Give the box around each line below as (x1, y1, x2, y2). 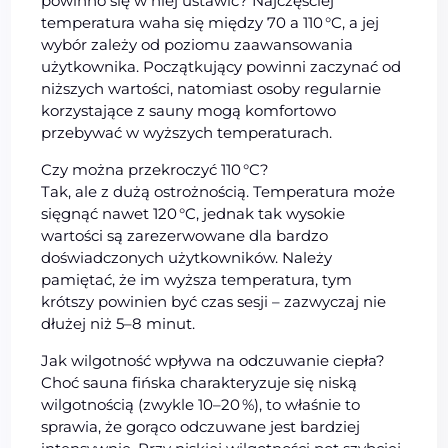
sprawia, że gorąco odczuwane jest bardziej (41, 416, 361, 436)
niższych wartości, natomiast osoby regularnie (41, 78, 382, 98)
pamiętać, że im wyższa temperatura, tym (41, 269, 353, 289)
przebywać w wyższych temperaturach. (41, 122, 333, 142)
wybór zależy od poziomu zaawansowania (41, 34, 354, 54)
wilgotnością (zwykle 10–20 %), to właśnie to (41, 394, 361, 414)
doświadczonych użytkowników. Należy (41, 247, 333, 267)
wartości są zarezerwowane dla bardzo (41, 225, 329, 245)
